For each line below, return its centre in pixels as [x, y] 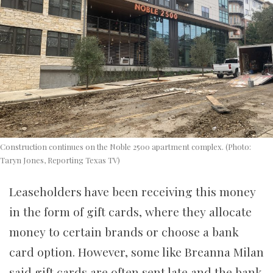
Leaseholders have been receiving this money [133, 191]
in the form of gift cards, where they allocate [130, 211]
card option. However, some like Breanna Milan [136, 251]
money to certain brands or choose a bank [124, 231]
